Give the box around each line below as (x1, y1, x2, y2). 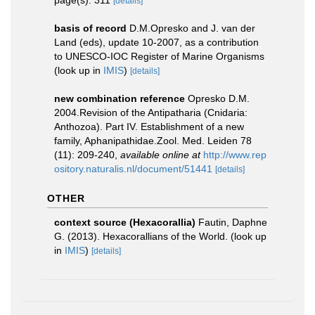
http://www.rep (203, 149, 266, 160)
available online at (120, 149, 200, 160)
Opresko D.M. (188, 93, 250, 104)
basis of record (54, 22, 127, 34)
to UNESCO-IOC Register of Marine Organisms (54, 51, 264, 62)
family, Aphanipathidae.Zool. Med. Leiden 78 (54, 135, 252, 146)
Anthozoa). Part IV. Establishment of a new (54, 121, 244, 132)
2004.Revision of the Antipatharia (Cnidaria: (54, 107, 247, 118)
